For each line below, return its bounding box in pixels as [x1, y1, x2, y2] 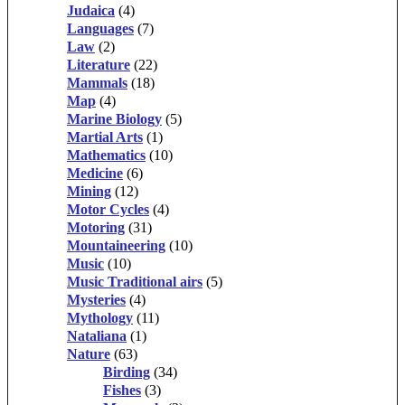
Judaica [67, 3, 115, 19]
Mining [67, 184, 111, 200]
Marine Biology [67, 111, 162, 127]
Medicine [67, 165, 123, 182]
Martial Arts [67, 129, 143, 146]
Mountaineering [67, 238, 165, 254]
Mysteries [67, 292, 126, 308]
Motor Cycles [67, 202, 149, 218]
